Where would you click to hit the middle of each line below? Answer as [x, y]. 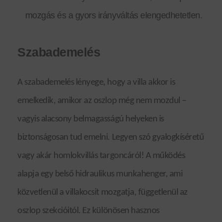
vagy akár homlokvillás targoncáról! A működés [101, 156]
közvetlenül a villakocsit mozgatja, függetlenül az [103, 192]
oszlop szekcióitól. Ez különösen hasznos [88, 211]
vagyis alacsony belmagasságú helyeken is [91, 119]
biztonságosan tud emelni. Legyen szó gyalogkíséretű [111, 137]
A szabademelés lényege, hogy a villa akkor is [96, 82]
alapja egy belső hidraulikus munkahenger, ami [100, 174]
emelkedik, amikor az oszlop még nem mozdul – [102, 101]
